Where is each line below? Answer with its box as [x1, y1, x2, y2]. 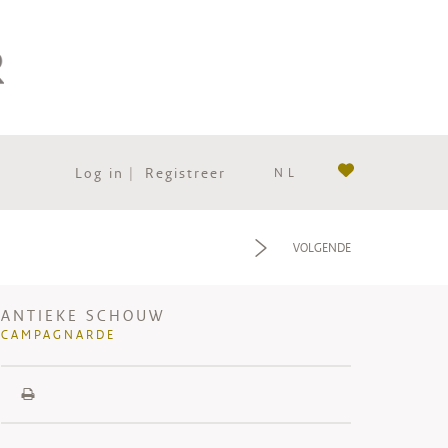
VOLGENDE [293, 240, 351, 256]
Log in [75, 163, 124, 182]
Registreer [145, 163, 226, 182]
